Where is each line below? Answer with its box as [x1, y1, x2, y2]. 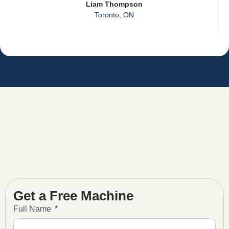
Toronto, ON [95, 11, 134, 19]
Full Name [13, 204, 53, 214]
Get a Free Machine [13, 188, 133, 204]
